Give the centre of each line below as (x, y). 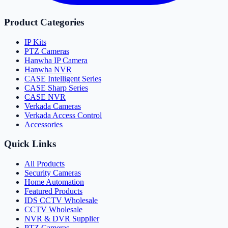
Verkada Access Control (63, 115)
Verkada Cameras (53, 106)
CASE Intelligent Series (63, 78)
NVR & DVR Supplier (62, 219)
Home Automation (54, 182)
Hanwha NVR (48, 69)
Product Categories (44, 22)
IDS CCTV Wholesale (61, 201)
